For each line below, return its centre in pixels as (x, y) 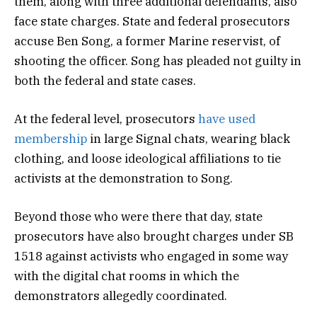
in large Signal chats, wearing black (189, 138)
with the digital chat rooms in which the (127, 276)
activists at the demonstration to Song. (125, 178)
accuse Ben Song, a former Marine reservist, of (147, 41)
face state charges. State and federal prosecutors (152, 21)
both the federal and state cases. (105, 80)
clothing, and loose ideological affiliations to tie (148, 158)
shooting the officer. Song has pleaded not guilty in (158, 60)
